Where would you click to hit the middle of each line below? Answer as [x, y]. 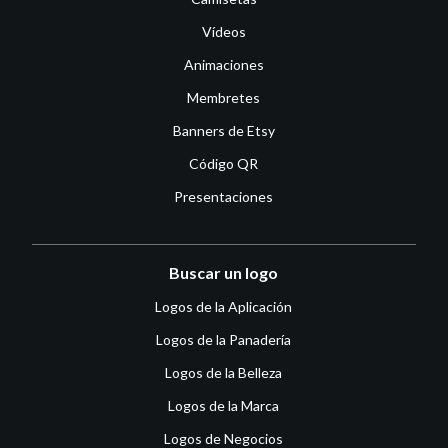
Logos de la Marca [224, 405]
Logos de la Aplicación [224, 306]
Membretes [224, 97]
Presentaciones [224, 196]
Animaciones [223, 64]
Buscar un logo [224, 272]
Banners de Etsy [223, 130]
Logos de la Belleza [224, 372]
